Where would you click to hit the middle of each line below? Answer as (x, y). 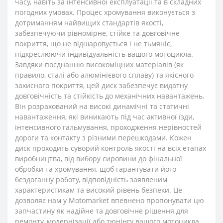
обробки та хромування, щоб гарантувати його (96, 169)
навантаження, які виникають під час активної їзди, (105, 117)
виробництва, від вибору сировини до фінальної (99, 159)
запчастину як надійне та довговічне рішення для (102, 211)
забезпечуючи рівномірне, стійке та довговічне (97, 33)
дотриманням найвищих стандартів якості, (89, 23)
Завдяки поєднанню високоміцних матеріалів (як (99, 64)
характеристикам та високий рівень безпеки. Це (99, 190)
